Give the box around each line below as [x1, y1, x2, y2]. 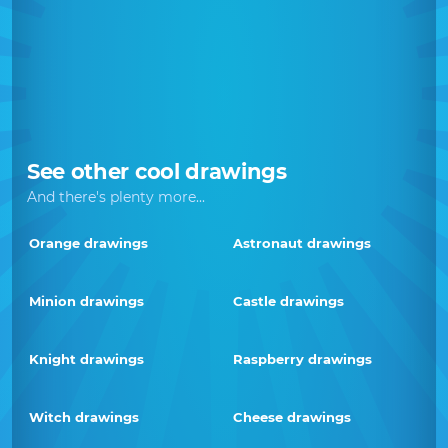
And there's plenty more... [27, 188, 205, 206]
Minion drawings [29, 293, 144, 309]
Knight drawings [29, 351, 144, 367]
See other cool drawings [27, 159, 287, 184]
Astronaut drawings [233, 235, 371, 251]
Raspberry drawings [233, 351, 372, 367]
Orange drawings [29, 235, 148, 251]
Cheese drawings [233, 409, 351, 425]
